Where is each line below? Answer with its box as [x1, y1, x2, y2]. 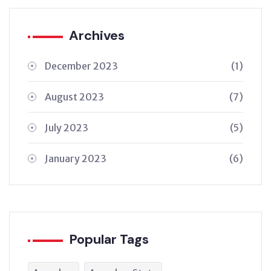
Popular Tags [69, 230, 149, 248]
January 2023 [45, 152, 106, 165]
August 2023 [45, 90, 104, 103]
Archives [69, 26, 125, 44]
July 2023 [45, 121, 88, 134]
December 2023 [45, 59, 118, 72]
